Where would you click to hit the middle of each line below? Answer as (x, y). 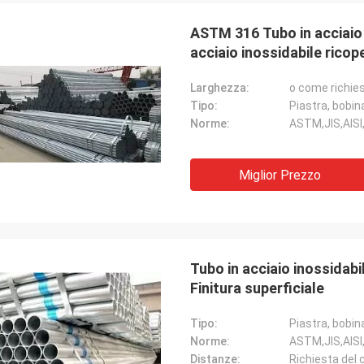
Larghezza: (220, 88)
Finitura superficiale (257, 288)
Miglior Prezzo (279, 175)
